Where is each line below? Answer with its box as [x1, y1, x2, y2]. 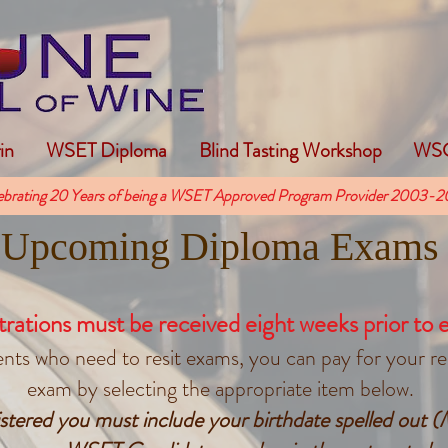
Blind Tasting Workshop [198, 136, 382, 166]
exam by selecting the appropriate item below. [26, 373, 414, 405]
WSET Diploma [46, 136, 167, 166]
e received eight [140, 306, 294, 343]
